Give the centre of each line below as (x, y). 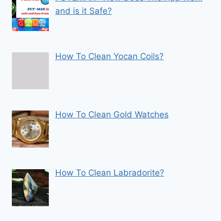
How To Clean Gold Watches (112, 115)
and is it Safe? (83, 11)
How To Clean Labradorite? (110, 173)
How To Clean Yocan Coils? (109, 56)
